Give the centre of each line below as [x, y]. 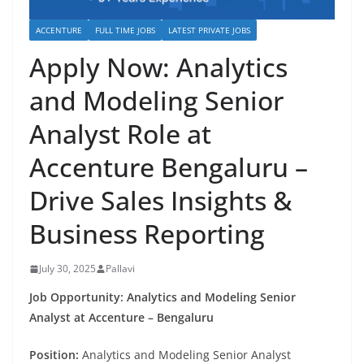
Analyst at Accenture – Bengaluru [121, 318]
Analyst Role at [120, 134]
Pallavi [120, 269]
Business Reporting [147, 234]
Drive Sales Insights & [160, 201]
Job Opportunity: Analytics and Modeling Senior [162, 297]
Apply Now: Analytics [158, 67]
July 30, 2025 [67, 269]
